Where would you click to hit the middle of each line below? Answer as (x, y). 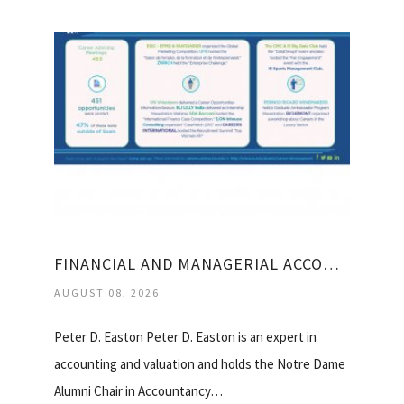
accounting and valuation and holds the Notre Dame (200, 364)
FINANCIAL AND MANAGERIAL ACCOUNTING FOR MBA (331, 264)
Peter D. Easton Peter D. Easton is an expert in (185, 337)
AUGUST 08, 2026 (107, 293)
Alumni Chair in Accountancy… (138, 391)
